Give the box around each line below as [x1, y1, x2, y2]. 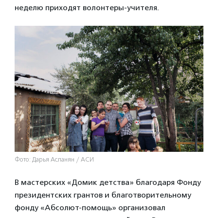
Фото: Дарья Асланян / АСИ [15, 156, 94, 164]
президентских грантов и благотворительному [15, 190, 191, 200]
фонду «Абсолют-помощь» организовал [15, 203, 165, 213]
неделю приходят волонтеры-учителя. [15, 3, 161, 13]
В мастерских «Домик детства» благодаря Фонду [15, 178, 201, 187]
